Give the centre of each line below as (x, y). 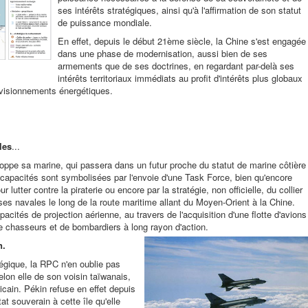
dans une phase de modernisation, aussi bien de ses (163, 53)
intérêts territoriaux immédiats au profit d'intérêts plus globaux (180, 78)
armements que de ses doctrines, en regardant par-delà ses (176, 66)
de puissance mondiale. (105, 22)
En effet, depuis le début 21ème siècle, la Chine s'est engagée (182, 41)
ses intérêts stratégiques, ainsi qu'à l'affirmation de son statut (179, 10)
